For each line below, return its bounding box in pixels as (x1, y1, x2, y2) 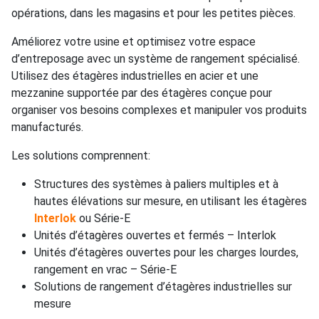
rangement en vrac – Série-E (34, 262, 177, 276)
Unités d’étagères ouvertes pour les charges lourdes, (34, 245, 298, 259)
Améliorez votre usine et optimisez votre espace (11, 34, 256, 48)
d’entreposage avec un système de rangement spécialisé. (11, 51, 300, 66)
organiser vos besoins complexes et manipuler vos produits (11, 103, 307, 117)
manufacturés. (11, 120, 83, 134)
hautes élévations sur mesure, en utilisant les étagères (34, 194, 307, 208)
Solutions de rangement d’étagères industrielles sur (34, 279, 292, 293)
